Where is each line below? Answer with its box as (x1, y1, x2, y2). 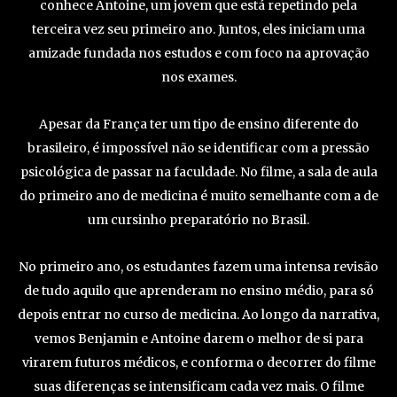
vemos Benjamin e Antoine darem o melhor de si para (34, 331, 363, 347)
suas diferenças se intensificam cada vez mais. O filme (33, 378, 364, 395)
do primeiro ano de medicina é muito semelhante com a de (19, 188, 378, 205)
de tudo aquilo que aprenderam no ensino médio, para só (23, 283, 374, 300)
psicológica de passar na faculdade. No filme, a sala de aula (19, 164, 378, 181)
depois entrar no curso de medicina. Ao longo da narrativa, (18, 307, 379, 323)
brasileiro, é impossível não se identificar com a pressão (27, 140, 370, 157)
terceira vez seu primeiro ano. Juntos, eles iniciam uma (32, 21, 365, 38)
